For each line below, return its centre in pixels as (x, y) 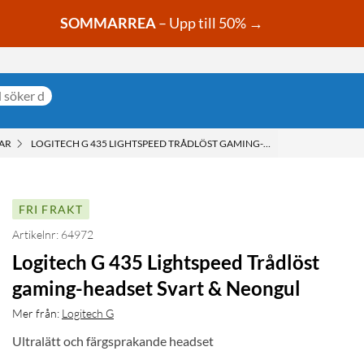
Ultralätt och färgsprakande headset (113, 341)
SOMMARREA (108, 23)
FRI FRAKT (51, 210)
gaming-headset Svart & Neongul (156, 288)
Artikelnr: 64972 (53, 235)
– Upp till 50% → (210, 23)
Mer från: (36, 314)
